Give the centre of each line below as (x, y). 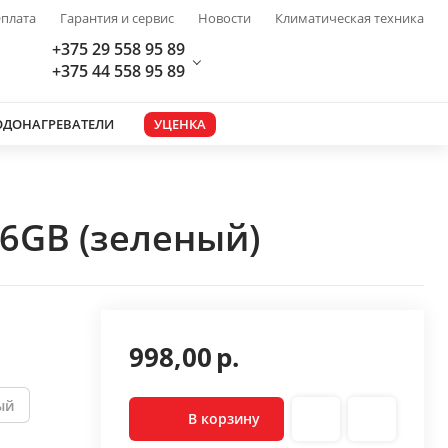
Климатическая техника (349, 18)
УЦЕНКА (180, 123)
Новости (224, 18)
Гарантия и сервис (117, 18)
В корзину (223, 418)
